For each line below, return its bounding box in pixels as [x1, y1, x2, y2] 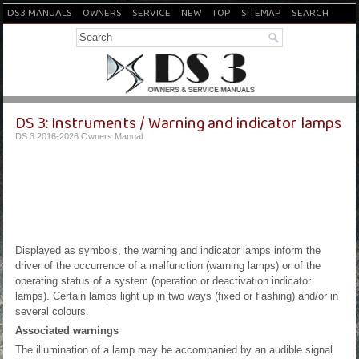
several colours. [15, 305, 89, 317]
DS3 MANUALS [7, 5, 72, 20]
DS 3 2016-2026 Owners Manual [15, 131, 143, 141]
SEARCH [292, 5, 329, 20]
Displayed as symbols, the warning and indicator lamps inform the [15, 244, 321, 256]
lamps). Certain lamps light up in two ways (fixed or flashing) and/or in [15, 290, 338, 302]
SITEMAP [241, 5, 281, 20]
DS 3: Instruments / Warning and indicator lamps [15, 111, 341, 135]
